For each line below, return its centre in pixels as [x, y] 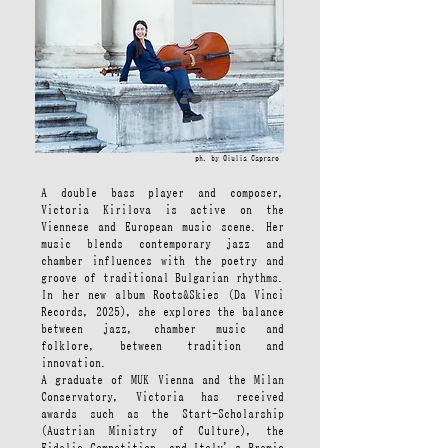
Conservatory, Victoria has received [162, 396]
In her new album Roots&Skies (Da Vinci [162, 294]
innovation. [74, 362]
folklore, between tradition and [162, 345]
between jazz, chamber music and [162, 328]
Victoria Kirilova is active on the [162, 209]
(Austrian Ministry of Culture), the [162, 430]
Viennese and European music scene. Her [162, 226]
